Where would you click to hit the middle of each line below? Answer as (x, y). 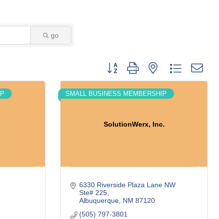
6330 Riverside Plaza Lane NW (127, 185)
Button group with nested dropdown (157, 65)
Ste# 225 (93, 193)
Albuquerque (99, 200)
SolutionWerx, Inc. (134, 124)
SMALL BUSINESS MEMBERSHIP (116, 94)
